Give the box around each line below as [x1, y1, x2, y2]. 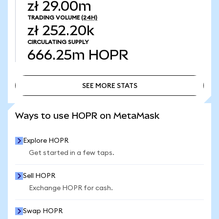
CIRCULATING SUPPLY [27, 39, 88, 45]
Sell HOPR [23, 173, 55, 179]
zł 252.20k [27, 23, 94, 38]
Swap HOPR [23, 208, 63, 215]
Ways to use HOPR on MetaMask [15, 110, 159, 121]
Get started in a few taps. [29, 150, 114, 156]
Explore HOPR [23, 137, 68, 144]
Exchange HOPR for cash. [29, 185, 113, 192]
